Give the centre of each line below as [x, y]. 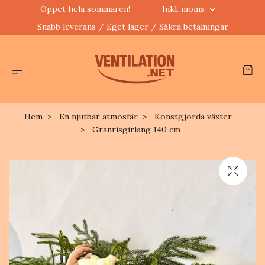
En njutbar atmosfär [98, 117]
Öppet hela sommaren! [85, 9]
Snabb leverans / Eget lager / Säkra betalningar [132, 27]
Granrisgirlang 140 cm [135, 130]
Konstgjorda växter [193, 117]
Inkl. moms [185, 9]
